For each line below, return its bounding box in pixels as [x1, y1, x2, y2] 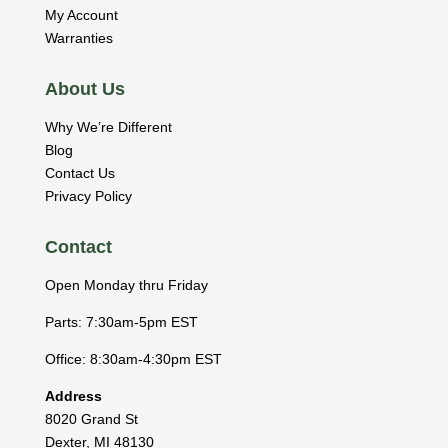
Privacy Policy [44, 188, 132, 205]
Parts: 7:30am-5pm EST [44, 314, 198, 331]
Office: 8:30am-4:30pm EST [44, 351, 222, 368]
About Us [44, 79, 125, 100]
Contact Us [44, 165, 115, 182]
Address [44, 388, 102, 405]
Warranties [44, 30, 113, 47]
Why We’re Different [44, 119, 172, 136]
